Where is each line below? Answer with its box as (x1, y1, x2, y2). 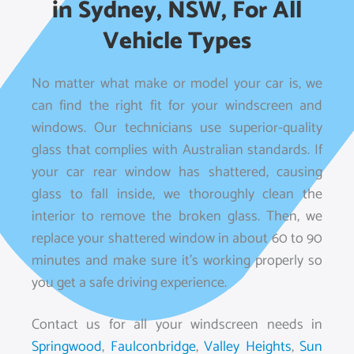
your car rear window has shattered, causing (32, 160, 322, 184)
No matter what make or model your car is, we (32, 72, 322, 96)
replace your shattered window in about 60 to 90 (32, 227, 322, 250)
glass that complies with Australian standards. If (32, 138, 322, 162)
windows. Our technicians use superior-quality (32, 116, 322, 140)
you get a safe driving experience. (32, 271, 227, 295)
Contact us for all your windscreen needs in (32, 313, 322, 337)
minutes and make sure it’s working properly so (32, 249, 322, 273)
